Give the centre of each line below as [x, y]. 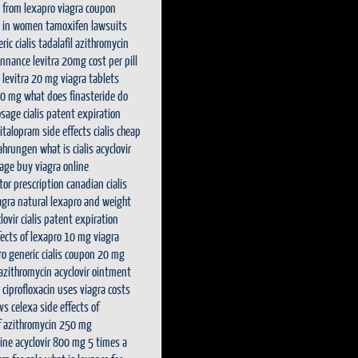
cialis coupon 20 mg [83, 254]
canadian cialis [97, 183]
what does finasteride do [76, 95]
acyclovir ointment [93, 271]
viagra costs [105, 289]
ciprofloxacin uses [40, 289]
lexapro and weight [91, 201]
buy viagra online [53, 166]
